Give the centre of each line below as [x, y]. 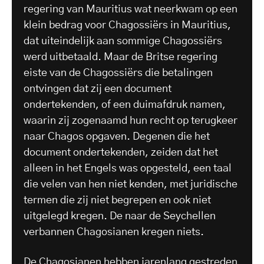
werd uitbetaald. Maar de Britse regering [121, 57]
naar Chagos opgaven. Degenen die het [117, 136]
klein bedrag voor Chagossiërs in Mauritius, [127, 25]
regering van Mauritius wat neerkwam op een [131, 9]
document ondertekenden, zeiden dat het [121, 152]
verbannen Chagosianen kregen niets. [114, 232]
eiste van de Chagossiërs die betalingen [118, 73]
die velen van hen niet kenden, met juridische [131, 184]
